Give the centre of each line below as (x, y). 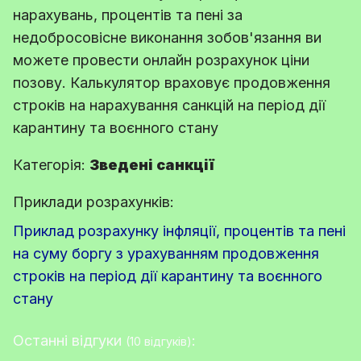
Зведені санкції (152, 164)
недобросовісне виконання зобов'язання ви (167, 37)
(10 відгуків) (159, 341)
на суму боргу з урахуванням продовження (166, 253)
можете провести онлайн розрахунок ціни (161, 60)
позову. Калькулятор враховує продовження (172, 82)
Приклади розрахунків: (93, 201)
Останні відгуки (69, 340)
